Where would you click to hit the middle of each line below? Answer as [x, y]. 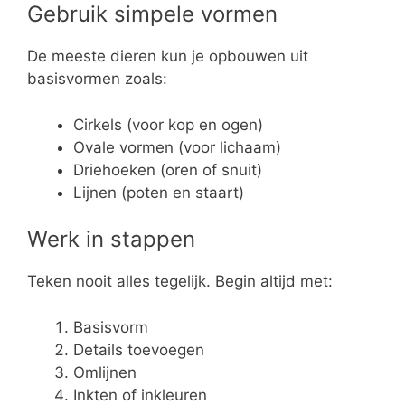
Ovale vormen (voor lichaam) [177, 147]
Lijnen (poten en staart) [159, 192]
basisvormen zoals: [97, 79]
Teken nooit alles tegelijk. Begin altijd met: [180, 282]
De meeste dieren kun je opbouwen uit [168, 57]
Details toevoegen [139, 349]
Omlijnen [105, 372]
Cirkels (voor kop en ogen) [168, 124]
